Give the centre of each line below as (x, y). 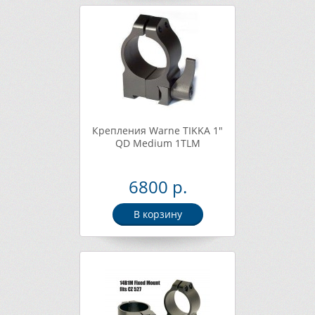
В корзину (157, 214)
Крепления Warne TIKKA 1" (157, 130)
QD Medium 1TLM (157, 143)
